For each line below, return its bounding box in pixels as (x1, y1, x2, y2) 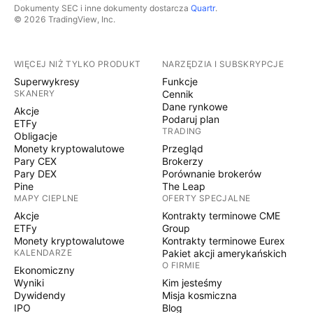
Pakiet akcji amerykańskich (162, 247, 286, 259)
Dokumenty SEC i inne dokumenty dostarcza (14, 3, 191, 13)
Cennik (162, 88, 194, 100)
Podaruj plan (162, 113, 219, 125)
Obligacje (14, 130, 57, 142)
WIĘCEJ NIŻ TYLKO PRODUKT (14, 59, 141, 69)
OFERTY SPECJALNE (162, 193, 251, 203)
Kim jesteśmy (162, 277, 222, 289)
